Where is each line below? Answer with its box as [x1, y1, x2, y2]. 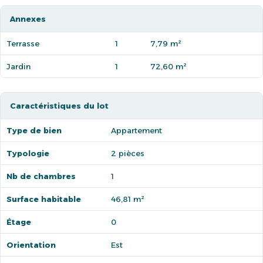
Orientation [6, 240, 56, 249]
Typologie [6, 149, 49, 158]
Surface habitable [6, 194, 81, 204]
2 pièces [111, 149, 144, 158]
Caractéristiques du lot [10, 101, 109, 110]
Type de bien [6, 126, 62, 135]
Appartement [111, 126, 162, 135]
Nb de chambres [6, 171, 76, 181]
